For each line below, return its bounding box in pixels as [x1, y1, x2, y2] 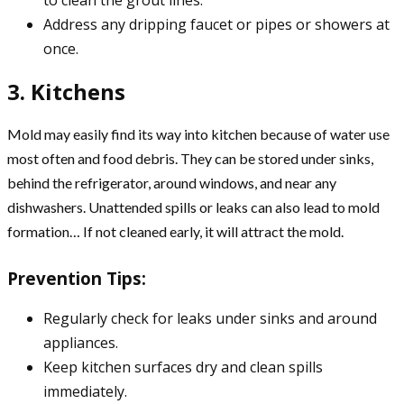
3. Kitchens [7, 76, 125, 106]
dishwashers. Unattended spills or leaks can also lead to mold [7, 197, 380, 216]
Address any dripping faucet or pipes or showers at [43, 14, 390, 34]
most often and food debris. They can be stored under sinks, [7, 149, 373, 167]
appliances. [43, 333, 118, 353]
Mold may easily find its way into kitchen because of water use [7, 124, 390, 142]
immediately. [43, 381, 127, 402]
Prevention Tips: [7, 266, 146, 289]
